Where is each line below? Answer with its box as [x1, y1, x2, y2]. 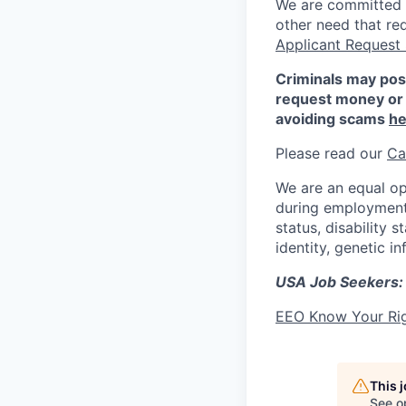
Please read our [275, 144, 387, 162]
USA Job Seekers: [275, 273, 403, 291]
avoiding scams [275, 110, 389, 128]
